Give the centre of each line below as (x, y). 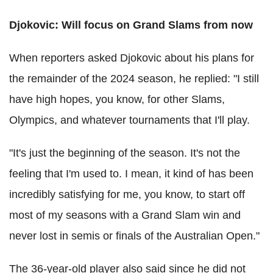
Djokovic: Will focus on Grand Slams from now (131, 25)
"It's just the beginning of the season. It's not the (125, 153)
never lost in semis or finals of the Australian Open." (134, 236)
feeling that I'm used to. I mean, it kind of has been (131, 174)
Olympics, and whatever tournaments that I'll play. (129, 120)
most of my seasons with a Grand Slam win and (125, 215)
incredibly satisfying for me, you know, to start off (127, 195)
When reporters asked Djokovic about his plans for (132, 58)
